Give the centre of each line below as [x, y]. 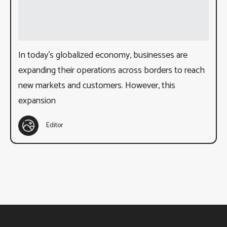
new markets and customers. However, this [97, 85]
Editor [55, 126]
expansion [37, 101]
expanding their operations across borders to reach [111, 70]
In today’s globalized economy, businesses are [103, 55]
